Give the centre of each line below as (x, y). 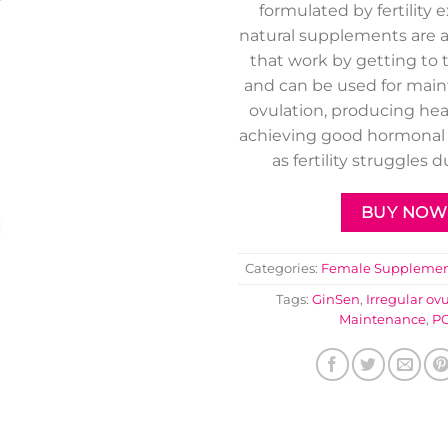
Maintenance (382, 320)
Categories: (282, 269)
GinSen (336, 300)
